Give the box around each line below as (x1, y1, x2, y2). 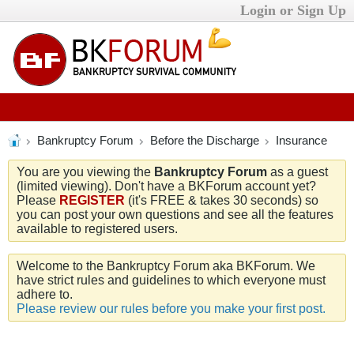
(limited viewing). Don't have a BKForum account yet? (17, 179, 316, 193)
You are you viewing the (17, 165, 154, 179)
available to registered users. (17, 222, 178, 235)
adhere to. (17, 288, 73, 301)
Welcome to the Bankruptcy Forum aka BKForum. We (17, 259, 315, 273)
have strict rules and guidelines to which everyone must (17, 273, 326, 287)
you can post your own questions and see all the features (17, 208, 333, 221)
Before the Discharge (150, 134, 259, 147)
